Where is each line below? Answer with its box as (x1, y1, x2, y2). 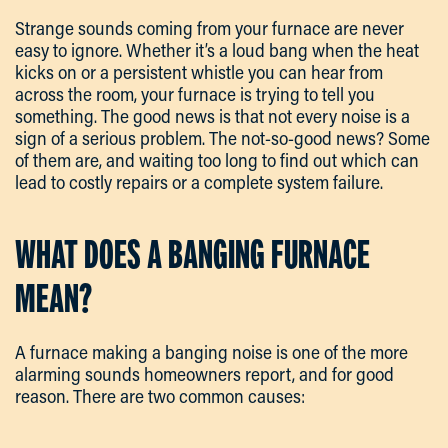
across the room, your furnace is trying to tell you (15, 82, 375, 107)
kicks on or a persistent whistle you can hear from (15, 60, 383, 85)
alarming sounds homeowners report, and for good (15, 362, 394, 387)
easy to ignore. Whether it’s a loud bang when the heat (15, 38, 419, 63)
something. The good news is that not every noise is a (15, 104, 410, 129)
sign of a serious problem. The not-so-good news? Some (15, 126, 430, 151)
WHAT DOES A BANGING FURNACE (15, 232, 370, 278)
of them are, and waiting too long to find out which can (15, 148, 419, 173)
